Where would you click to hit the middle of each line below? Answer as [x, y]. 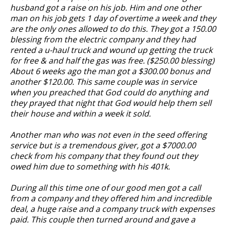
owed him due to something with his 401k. [90, 166]
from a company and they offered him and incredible [111, 198]
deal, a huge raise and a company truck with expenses [112, 209]
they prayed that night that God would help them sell [111, 103]
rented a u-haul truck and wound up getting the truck [111, 50]
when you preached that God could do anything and [109, 92]
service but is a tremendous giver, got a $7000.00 [103, 145]
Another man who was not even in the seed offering [108, 135]
